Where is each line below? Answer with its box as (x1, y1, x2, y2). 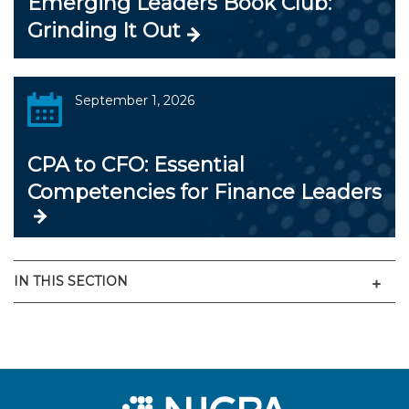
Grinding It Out (27, 17, 181, 43)
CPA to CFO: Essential (27, 152, 245, 177)
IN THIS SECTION (14, 272, 128, 289)
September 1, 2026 (74, 91, 194, 109)
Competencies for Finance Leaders (27, 179, 382, 204)
